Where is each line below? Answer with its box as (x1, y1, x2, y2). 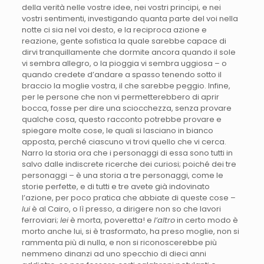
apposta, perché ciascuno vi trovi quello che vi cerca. (21, 136, 226, 148)
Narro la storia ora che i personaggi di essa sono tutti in (21, 147, 233, 159)
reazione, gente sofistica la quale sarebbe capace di (21, 35, 226, 47)
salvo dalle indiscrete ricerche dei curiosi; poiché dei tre (21, 159, 236, 170)
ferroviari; (21, 214, 60, 226)
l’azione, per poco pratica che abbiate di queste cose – (21, 192, 236, 204)
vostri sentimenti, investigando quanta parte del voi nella (21, 13, 238, 25)
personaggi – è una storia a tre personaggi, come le (21, 170, 223, 181)
